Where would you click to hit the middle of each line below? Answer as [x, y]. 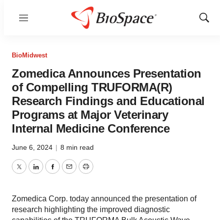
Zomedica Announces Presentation [107, 73]
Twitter [30, 172]
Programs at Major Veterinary [90, 115]
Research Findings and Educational [108, 101]
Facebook [69, 172]
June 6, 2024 [33, 147]
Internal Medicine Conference [91, 128]
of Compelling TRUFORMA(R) [92, 87]
